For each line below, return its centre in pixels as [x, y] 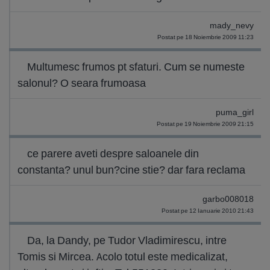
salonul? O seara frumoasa [82, 83]
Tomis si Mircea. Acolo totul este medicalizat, [123, 256]
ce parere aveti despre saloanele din [113, 153]
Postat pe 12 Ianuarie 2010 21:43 [208, 211]
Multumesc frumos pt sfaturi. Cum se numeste [136, 67]
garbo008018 [228, 199]
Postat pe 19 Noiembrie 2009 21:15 [205, 124]
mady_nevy [232, 26]
